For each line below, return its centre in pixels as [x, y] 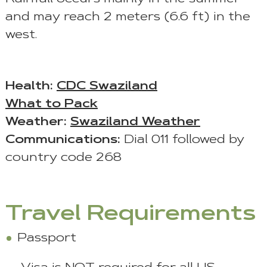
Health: [31, 87]
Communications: [63, 140]
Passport [46, 239]
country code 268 [63, 158]
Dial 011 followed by [182, 140]
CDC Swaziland [107, 87]
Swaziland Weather [135, 122]
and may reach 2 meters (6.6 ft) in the [128, 18]
